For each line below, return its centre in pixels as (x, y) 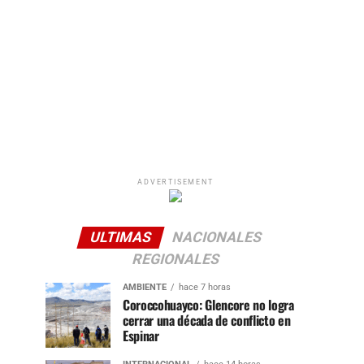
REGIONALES (175, 259)
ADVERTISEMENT (175, 182)
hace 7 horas (205, 287)
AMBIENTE (145, 287)
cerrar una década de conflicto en (207, 320)
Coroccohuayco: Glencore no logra (208, 304)
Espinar (141, 335)
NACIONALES (217, 237)
